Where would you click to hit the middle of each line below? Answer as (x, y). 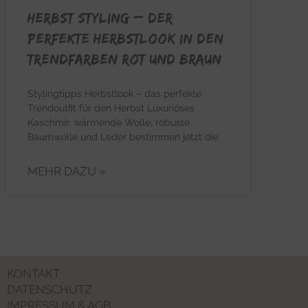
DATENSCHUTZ (49, 289)
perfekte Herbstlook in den (125, 38)
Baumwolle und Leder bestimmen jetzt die (123, 137)
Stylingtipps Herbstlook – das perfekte (114, 94)
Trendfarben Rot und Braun (124, 59)
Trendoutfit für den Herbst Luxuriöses (111, 108)
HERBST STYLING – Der (100, 18)
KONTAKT (33, 273)
